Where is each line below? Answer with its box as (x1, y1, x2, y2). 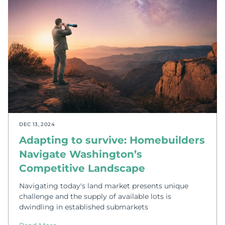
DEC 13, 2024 (19, 121, 55, 128)
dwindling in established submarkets (19, 202, 149, 211)
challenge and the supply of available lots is (19, 191, 172, 201)
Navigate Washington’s (19, 148, 143, 161)
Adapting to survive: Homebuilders (19, 134, 205, 147)
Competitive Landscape (19, 162, 146, 175)
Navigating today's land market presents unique (19, 181, 189, 190)
